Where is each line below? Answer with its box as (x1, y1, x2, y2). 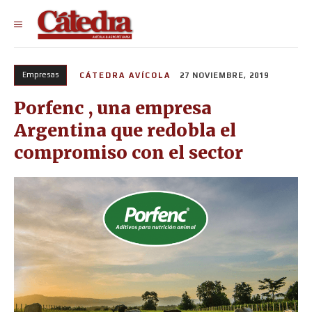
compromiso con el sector (14, 141, 243, 164)
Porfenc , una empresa (14, 97, 212, 120)
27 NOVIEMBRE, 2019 (180, 71, 269, 80)
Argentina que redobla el (14, 119, 236, 142)
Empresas (22, 70, 58, 79)
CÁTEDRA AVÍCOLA (79, 71, 171, 79)
